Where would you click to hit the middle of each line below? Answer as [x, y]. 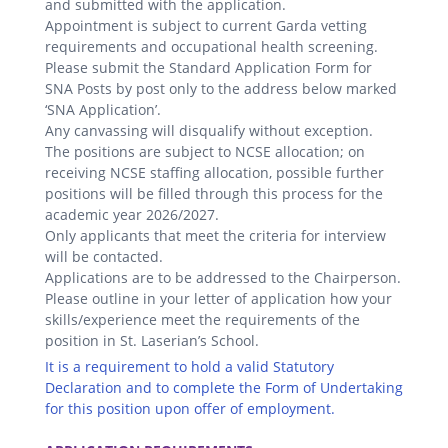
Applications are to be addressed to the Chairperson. [223, 277]
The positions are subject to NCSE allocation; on [205, 151]
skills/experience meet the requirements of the [202, 319]
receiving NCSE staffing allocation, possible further [214, 172]
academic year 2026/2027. [132, 214]
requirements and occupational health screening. [211, 46]
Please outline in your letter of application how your [218, 298]
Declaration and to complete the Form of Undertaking [224, 387]
